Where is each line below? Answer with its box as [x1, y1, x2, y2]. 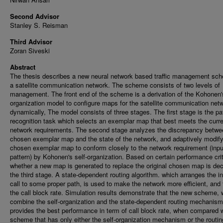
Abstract [10, 62, 35, 72]
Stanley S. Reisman [10, 20, 68, 30]
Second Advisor [10, 11, 59, 21]
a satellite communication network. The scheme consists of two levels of [10, 80, 220, 90]
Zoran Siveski [10, 46, 50, 55]
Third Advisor [10, 37, 52, 46]
